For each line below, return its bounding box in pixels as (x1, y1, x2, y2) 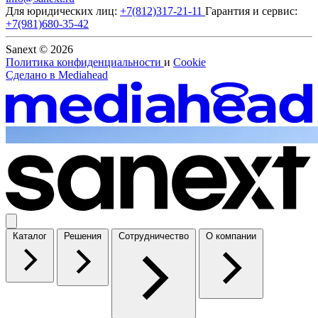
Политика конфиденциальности (6, 56, 164, 69)
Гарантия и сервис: (205, 5, 297, 18)
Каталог (13, 230, 47, 241)
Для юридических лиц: (6, 5, 120, 18)
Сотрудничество (119, 230, 189, 241)
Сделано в (6, 69, 58, 82)
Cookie (173, 56, 206, 69)
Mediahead (58, 69, 108, 82)
